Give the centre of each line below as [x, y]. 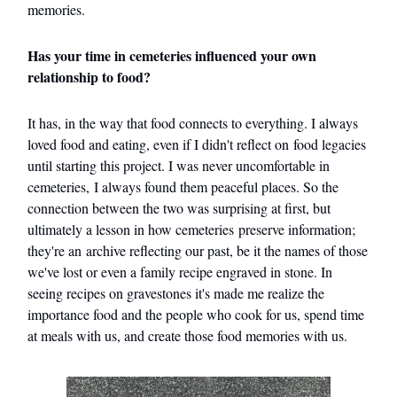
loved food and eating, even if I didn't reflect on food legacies [197, 144]
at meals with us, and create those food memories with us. [190, 335]
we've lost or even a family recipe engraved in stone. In [180, 271]
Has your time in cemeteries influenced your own [172, 55]
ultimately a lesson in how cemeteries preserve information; [191, 229]
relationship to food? [89, 76]
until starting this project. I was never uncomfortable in [179, 165]
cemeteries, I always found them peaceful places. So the [183, 186]
